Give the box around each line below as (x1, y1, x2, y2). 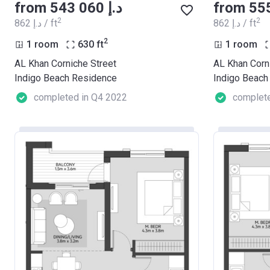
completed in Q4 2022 (34, 91, 127, 103)
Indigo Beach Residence (14, 72, 117, 84)
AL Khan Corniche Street (14, 57, 116, 69)
